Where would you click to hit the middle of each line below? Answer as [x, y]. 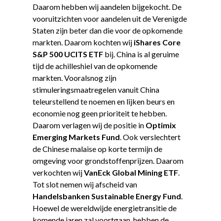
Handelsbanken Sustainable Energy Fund [107, 196]
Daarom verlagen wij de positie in [89, 125]
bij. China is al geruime [141, 54]
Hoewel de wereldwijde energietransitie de [104, 208]
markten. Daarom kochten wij [83, 42]
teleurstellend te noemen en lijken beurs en [103, 101]
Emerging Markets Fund [76, 137]
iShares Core [157, 42]
